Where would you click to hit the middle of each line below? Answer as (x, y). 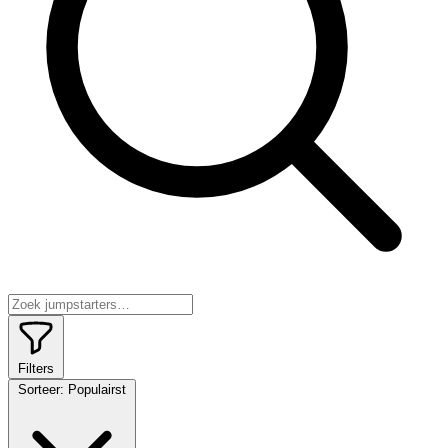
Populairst (97, 389)
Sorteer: (41, 389)
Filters (36, 368)
